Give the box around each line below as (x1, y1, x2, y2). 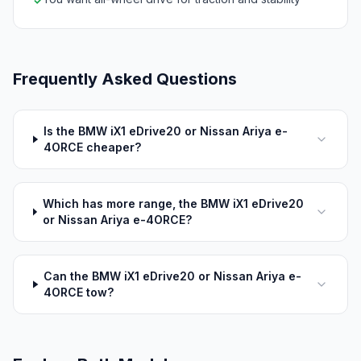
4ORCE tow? (44, 284, 114, 299)
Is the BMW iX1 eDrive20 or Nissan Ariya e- (43, 123, 288, 138)
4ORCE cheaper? (43, 139, 141, 154)
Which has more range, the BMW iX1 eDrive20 (42, 196, 304, 210)
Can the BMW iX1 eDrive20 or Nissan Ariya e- (44, 268, 302, 283)
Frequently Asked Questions (13, 68, 237, 89)
